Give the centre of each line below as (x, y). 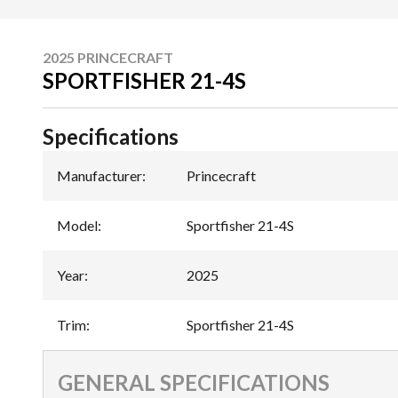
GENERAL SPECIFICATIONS (194, 382)
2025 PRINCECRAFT (108, 57)
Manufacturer (99, 175)
